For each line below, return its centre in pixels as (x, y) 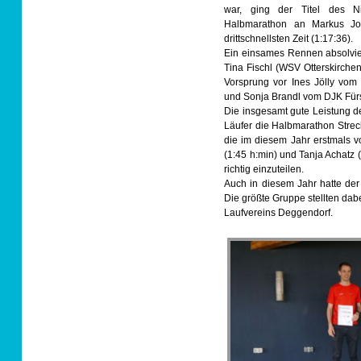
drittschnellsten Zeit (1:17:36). (289, 38)
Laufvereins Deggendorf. (279, 212)
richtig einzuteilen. (264, 169)
